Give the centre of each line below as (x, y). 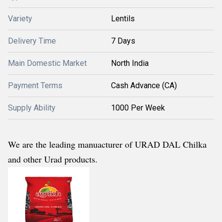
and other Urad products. (53, 159)
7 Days (123, 41)
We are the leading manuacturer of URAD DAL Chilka (107, 144)
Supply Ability (32, 108)
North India (130, 63)
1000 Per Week (138, 108)
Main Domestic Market (47, 63)
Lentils (123, 19)
